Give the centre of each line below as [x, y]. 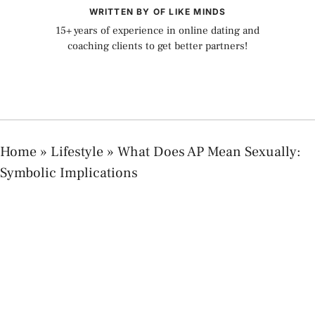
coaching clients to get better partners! [157, 46]
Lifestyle [77, 152]
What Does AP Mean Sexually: [209, 152]
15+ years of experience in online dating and [157, 31]
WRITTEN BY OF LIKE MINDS [157, 12]
